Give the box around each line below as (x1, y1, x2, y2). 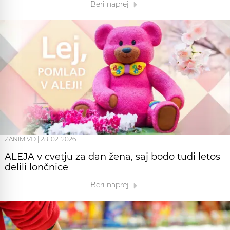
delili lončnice (5, 162, 68, 174)
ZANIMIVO (5, 135, 36, 143)
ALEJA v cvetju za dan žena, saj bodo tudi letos (5, 151, 220, 163)
